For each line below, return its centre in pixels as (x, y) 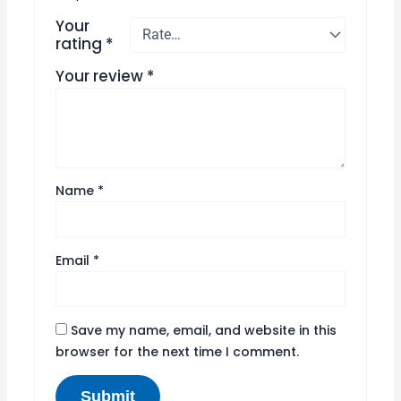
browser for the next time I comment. (178, 351)
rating (81, 43)
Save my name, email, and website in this (204, 330)
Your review (102, 76)
